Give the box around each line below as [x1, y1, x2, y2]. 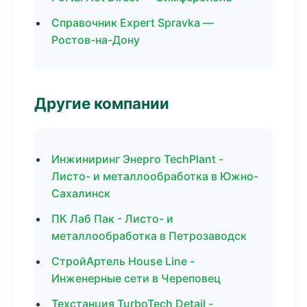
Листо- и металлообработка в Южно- [51, 169, 258, 183]
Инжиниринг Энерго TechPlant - [51, 152, 223, 166]
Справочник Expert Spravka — [51, 16, 214, 29]
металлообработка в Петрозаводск [51, 229, 247, 243]
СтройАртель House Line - [51, 254, 195, 268]
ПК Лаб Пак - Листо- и [51, 212, 173, 225]
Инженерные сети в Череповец [51, 271, 221, 285]
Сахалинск [51, 186, 110, 200]
